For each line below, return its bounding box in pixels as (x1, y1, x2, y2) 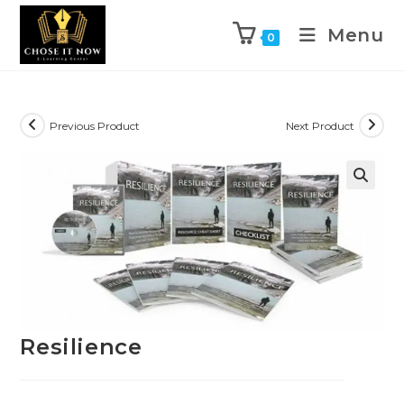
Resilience (20, 334, 142, 361)
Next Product (285, 118, 354, 133)
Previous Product (50, 118, 141, 133)
